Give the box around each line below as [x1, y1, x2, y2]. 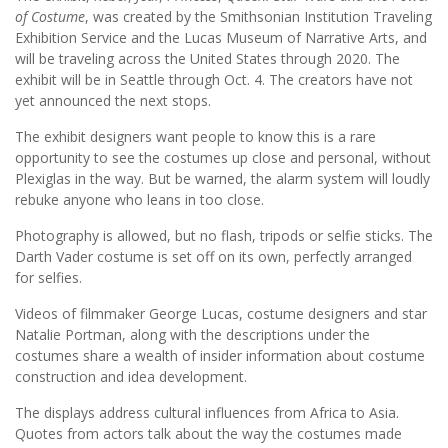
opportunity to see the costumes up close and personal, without [15, 148, 431, 168]
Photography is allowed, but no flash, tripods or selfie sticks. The [15, 226, 433, 246]
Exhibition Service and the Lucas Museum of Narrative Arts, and [15, 28, 427, 48]
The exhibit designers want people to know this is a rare [15, 127, 376, 147]
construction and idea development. [15, 367, 247, 387]
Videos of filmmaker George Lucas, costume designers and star [15, 304, 427, 324]
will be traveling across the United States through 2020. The [15, 49, 400, 69]
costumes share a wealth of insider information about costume [15, 346, 425, 366]
